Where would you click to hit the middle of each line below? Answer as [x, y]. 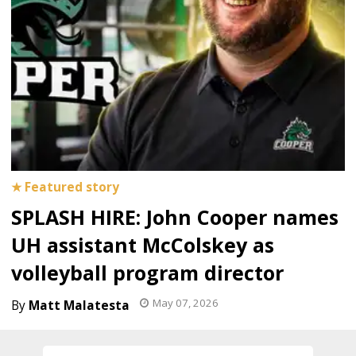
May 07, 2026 [186, 303]
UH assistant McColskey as [143, 245]
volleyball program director [147, 273]
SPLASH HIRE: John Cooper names [175, 217]
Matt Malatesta [79, 306]
